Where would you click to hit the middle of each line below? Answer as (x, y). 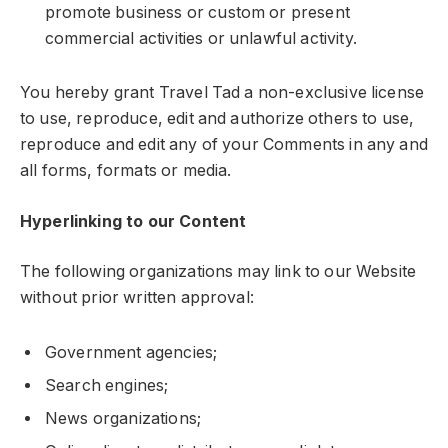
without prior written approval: (137, 298)
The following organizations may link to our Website (218, 272)
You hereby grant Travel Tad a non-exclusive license (222, 93)
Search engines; (107, 386)
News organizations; (123, 419)
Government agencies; (131, 353)
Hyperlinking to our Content (133, 221)
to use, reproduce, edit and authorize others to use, (217, 119)
